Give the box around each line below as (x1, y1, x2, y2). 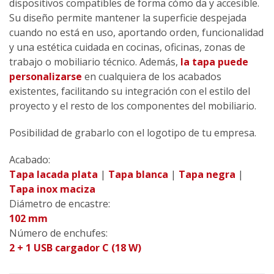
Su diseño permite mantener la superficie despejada (9, 10, 246, 24)
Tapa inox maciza (9, 182, 95, 196)
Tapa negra (179, 167, 235, 181)
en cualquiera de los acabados (82, 69, 221, 83)
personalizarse (9, 69, 82, 83)
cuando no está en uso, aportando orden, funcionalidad (9, 25, 264, 39)
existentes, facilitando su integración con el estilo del (9, 84, 250, 98)
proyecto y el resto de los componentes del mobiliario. (9, 98, 256, 113)
